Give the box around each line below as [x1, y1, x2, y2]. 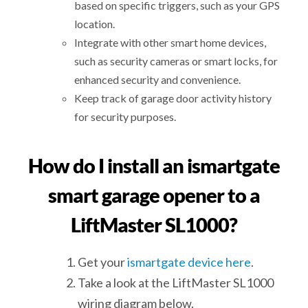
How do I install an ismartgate [28, 153, 280, 177]
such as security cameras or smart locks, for [74, 54, 278, 68]
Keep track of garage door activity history [74, 91, 272, 105]
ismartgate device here [127, 254, 252, 270]
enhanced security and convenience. [74, 73, 241, 87]
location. [74, 17, 115, 31]
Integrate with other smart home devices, [74, 36, 267, 49]
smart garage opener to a [48, 182, 260, 207]
